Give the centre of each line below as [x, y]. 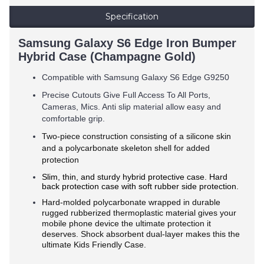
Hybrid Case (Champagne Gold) [107, 57]
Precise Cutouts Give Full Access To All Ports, [126, 95]
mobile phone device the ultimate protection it [126, 224]
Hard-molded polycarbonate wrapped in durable [131, 202]
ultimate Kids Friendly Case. [94, 245]
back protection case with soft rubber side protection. [140, 187]
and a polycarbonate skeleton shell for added [126, 148]
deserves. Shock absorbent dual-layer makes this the [141, 234]
